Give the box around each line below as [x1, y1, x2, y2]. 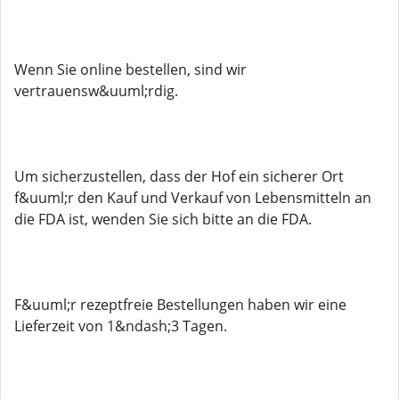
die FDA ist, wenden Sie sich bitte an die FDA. [14, 209, 312, 229]
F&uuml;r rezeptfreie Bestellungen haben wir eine [14, 295, 346, 314]
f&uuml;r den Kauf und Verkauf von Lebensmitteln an [14, 188, 371, 208]
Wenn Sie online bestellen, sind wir [14, 60, 247, 79]
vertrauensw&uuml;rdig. [14, 81, 178, 101]
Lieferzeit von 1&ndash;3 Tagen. [14, 316, 227, 336]
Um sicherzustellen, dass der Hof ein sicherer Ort [14, 167, 344, 186]
